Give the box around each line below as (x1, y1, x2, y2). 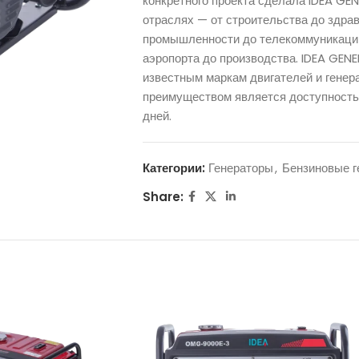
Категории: (142, 159, 205, 176)
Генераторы (208, 159, 273, 176)
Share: (142, 188, 184, 205)
